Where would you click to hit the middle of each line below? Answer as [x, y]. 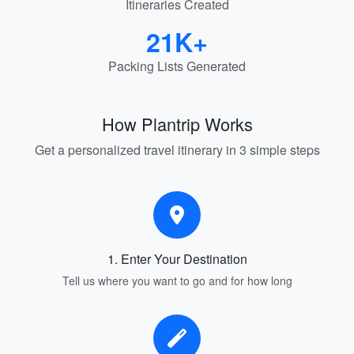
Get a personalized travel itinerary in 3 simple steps [177, 150]
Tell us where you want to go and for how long [177, 281]
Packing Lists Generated [177, 66]
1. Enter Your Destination [177, 259]
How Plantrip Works [177, 124]
